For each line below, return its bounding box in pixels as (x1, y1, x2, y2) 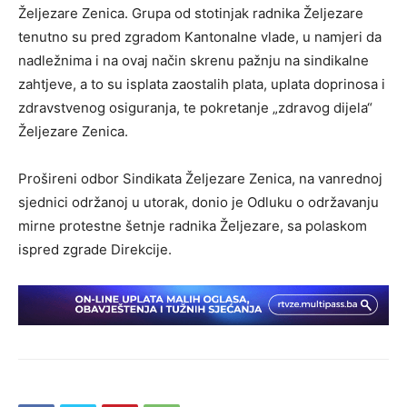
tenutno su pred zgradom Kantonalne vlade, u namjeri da (18, 28, 382, 45)
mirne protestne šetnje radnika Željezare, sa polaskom (18, 217, 367, 234)
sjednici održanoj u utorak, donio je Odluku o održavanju (18, 194, 379, 211)
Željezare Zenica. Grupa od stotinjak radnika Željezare (18, 5, 363, 22)
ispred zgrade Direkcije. (18, 241, 172, 258)
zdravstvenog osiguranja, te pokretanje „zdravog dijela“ (18, 99, 372, 116)
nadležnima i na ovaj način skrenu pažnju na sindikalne (18, 52, 369, 69)
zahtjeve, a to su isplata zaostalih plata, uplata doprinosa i (18, 75, 385, 93)
